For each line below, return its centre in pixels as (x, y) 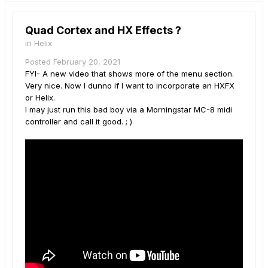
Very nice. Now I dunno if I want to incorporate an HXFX (130, 85)
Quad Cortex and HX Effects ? (103, 30)
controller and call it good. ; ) (79, 121)
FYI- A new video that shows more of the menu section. (130, 73)
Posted (39, 61)
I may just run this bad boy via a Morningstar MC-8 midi (129, 109)
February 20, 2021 (87, 61)
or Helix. (41, 97)
